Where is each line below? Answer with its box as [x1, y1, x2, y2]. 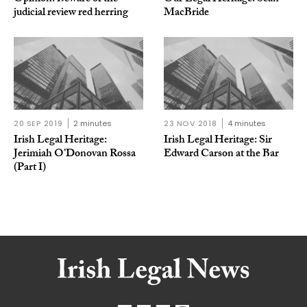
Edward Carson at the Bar [164, 145, 279, 164]
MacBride [164, 3, 209, 23]
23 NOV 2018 [164, 117, 217, 129]
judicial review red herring [14, 3, 128, 23]
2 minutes [73, 117, 112, 129]
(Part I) [14, 158, 46, 177]
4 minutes [228, 117, 267, 129]
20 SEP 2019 [14, 117, 63, 129]
